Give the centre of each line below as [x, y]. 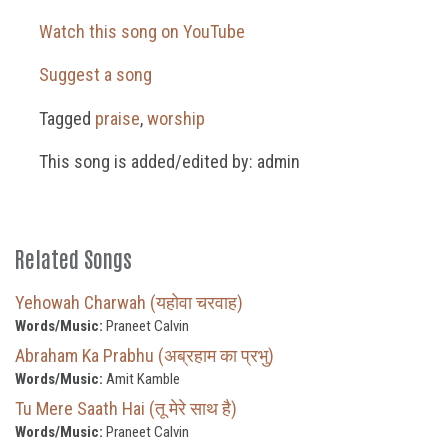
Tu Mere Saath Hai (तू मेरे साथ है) [126, 408]
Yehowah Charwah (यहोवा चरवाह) [129, 302]
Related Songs [73, 257]
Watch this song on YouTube [139, 32]
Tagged [64, 118]
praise [117, 118]
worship [175, 118]
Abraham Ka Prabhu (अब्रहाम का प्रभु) [144, 355]
